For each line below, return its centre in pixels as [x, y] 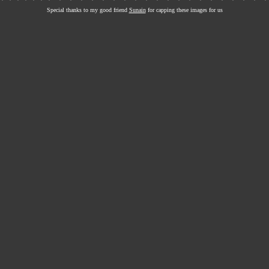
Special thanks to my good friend [88, 10]
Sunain [137, 10]
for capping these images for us [184, 10]
